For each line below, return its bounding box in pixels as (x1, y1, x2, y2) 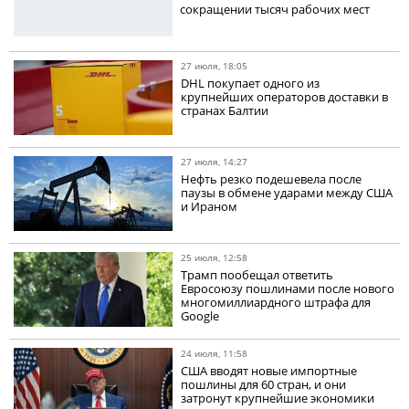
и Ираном (181, 198, 238, 215)
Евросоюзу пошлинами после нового (181, 280, 395, 298)
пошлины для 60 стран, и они (181, 376, 347, 393)
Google (181, 308, 220, 325)
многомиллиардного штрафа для (181, 294, 372, 311)
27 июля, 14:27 (181, 155, 248, 169)
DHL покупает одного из (181, 75, 320, 92)
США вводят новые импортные (181, 362, 358, 380)
